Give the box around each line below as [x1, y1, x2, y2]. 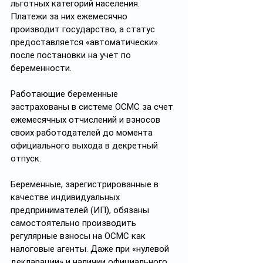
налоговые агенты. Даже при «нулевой [11, 244, 171, 254]
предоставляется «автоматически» [11, 37, 160, 48]
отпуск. [11, 153, 43, 164]
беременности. [11, 63, 72, 73]
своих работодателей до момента [11, 127, 155, 138]
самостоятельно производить [11, 218, 139, 228]
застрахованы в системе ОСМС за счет [11, 102, 176, 112]
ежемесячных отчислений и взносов [11, 114, 163, 125]
